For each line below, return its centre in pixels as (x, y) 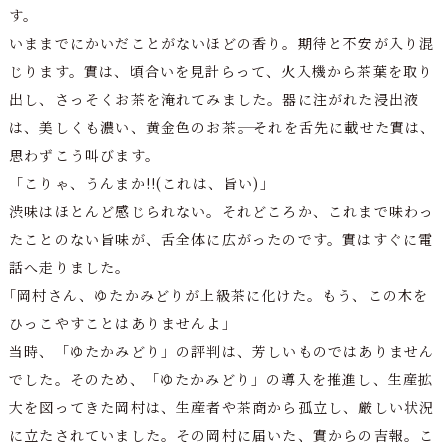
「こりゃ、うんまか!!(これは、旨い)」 (141, 182)
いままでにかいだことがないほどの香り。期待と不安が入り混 (221, 42)
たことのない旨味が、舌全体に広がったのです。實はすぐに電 (221, 238)
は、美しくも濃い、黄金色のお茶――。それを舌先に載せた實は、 (222, 126)
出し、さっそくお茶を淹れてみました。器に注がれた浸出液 (214, 98)
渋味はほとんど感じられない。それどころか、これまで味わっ (221, 210)
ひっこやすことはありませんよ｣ (119, 322)
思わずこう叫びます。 (84, 154)
